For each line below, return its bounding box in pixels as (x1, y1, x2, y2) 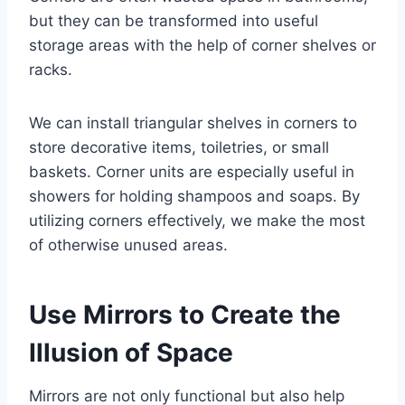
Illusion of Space (29, 337, 233, 369)
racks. (29, 61, 72, 80)
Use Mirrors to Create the (29, 299, 341, 331)
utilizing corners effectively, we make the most (29, 212, 365, 231)
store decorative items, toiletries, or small (29, 138, 329, 157)
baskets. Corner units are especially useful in (29, 163, 354, 182)
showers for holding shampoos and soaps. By (29, 187, 360, 206)
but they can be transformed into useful (29, 12, 318, 31)
